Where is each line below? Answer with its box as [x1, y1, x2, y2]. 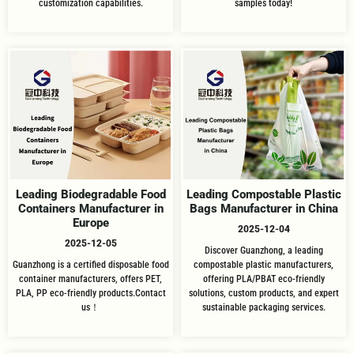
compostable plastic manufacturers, [194, 258, 333, 270]
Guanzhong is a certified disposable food [12, 258, 169, 270]
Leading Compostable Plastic [186, 186, 341, 201]
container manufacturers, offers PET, [19, 273, 162, 284]
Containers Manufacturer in [17, 201, 164, 216]
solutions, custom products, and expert [188, 287, 339, 299]
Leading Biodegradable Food [15, 186, 166, 201]
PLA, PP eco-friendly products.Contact [15, 287, 166, 299]
